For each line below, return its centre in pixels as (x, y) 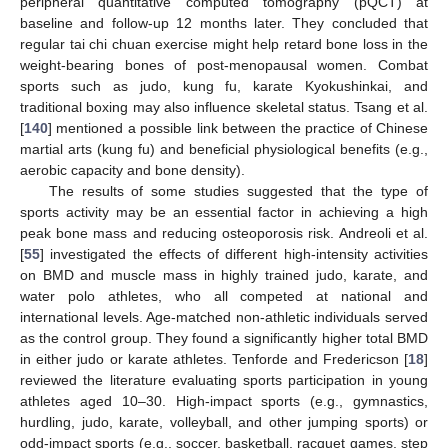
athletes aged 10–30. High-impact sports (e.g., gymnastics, (224, 401)
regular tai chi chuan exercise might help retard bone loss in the (224, 44)
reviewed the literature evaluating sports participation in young (224, 380)
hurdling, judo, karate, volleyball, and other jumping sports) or (224, 422)
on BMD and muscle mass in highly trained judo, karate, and (224, 275)
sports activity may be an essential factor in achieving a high (224, 212)
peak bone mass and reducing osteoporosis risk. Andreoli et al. (224, 233)
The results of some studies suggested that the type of (238, 191)
